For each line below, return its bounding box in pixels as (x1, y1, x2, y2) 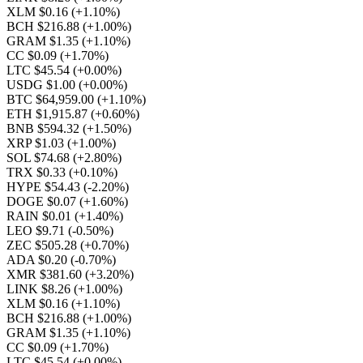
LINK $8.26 (6, 282, 74, 296)
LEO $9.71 (6, 224, 68, 237)
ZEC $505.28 (6, 238, 80, 252)
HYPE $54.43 (6, 180, 83, 194)
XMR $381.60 (6, 267, 85, 281)
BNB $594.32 (6, 122, 83, 135)
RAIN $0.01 (6, 209, 75, 223)
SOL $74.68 (6, 151, 73, 164)
